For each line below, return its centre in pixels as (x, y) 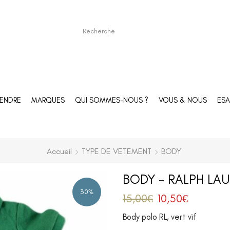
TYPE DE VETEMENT (116, 151)
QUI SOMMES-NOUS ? (111, 100)
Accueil (59, 151)
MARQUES (48, 100)
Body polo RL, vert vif (160, 217)
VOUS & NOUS (183, 100)
